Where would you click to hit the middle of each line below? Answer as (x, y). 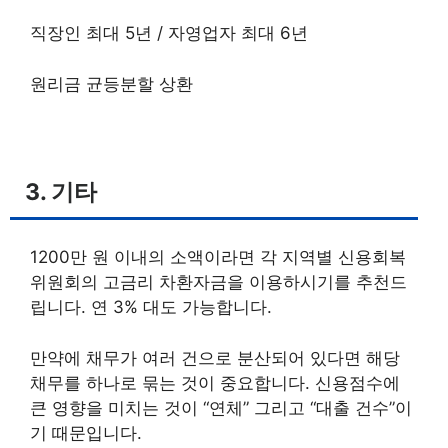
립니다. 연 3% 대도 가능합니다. (153, 307)
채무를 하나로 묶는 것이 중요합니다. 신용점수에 (215, 382)
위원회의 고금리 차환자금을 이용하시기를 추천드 (218, 282)
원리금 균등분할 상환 (111, 83)
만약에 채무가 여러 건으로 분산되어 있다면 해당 (215, 357)
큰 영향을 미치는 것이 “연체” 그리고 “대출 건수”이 (221, 407)
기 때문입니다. (86, 432)
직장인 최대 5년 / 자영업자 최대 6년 (169, 33)
